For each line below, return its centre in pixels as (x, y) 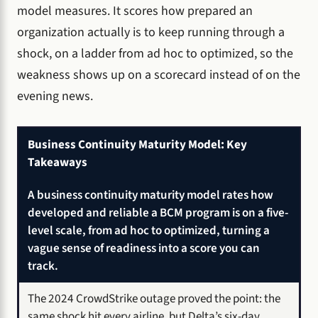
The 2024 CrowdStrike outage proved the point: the (154, 298)
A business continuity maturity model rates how (150, 194)
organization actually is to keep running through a (151, 32)
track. (43, 265)
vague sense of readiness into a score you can (144, 248)
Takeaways (57, 162)
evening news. (55, 96)
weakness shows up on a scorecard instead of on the (159, 75)
